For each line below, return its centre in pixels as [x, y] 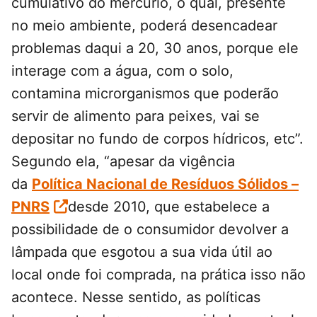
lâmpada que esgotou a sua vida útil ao [142, 252]
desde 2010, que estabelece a [169, 207]
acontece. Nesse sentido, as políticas [136, 298]
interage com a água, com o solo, [122, 71]
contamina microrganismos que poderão [145, 94]
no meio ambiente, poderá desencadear [144, 26]
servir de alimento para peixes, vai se [136, 116]
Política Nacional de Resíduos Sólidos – [165, 184]
